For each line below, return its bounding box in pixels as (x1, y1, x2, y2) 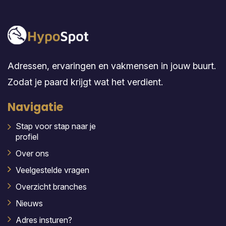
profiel (16, 132, 38, 142)
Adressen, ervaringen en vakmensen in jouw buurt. (8, 61, 216, 72)
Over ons (16, 148, 49, 159)
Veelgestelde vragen (16, 165, 89, 176)
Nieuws (16, 198, 43, 209)
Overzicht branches (16, 182, 87, 192)
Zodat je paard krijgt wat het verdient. (8, 77, 165, 88)
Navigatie (8, 99, 63, 116)
